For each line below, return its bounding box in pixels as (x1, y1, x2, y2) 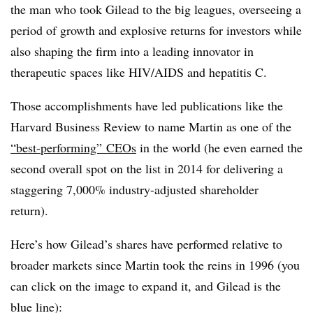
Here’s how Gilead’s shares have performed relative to (10, 235, 282, 252)
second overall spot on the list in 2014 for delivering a (10, 160, 283, 177)
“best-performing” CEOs (10, 139, 136, 156)
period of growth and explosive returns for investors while (10, 22, 302, 38)
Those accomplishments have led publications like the (10, 97, 283, 114)
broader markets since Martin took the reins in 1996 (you (10, 256, 300, 273)
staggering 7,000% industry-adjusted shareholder (10, 181, 259, 198)
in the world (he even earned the (136, 139, 303, 156)
